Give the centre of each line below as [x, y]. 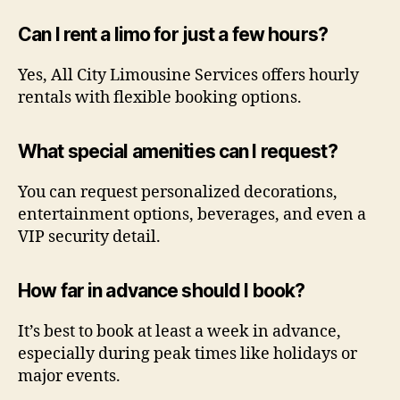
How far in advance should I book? [162, 290]
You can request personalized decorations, [178, 192]
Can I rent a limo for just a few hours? [173, 34]
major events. [69, 376]
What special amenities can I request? [178, 151]
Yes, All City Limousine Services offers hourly [188, 75]
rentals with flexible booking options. [160, 97]
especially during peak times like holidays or [187, 354]
